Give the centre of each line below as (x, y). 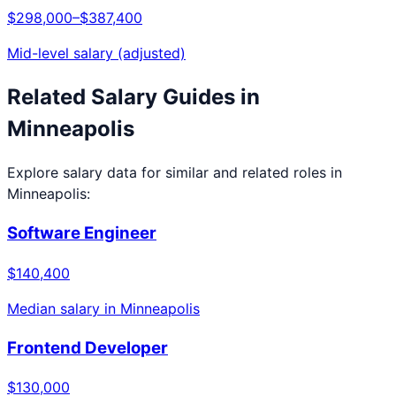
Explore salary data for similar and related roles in (175, 173)
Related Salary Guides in (133, 96)
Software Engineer (82, 233)
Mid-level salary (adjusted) (96, 53)
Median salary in (64, 308)
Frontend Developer (88, 347)
